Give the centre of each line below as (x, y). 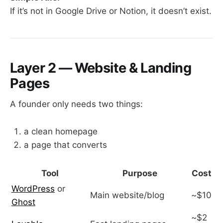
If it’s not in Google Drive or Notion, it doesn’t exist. (111, 11)
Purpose (140, 173)
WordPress (33, 188)
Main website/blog (127, 195)
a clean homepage (61, 131)
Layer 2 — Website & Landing (101, 68)
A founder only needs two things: (76, 104)
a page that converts (65, 145)
